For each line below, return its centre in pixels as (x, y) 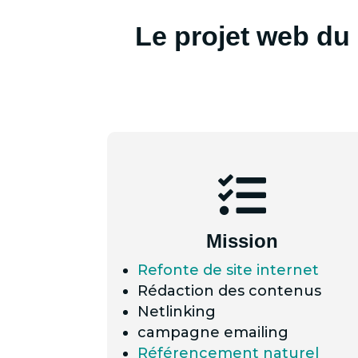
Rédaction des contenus (230, 291)
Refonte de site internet (229, 270)
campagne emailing (213, 333)
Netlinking (177, 312)
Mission (242, 241)
